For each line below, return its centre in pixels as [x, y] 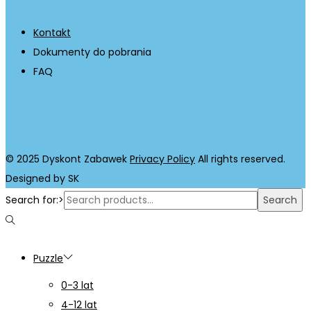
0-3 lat [77, 285]
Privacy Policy [162, 159]
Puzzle [48, 258]
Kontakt [52, 32]
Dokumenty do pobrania [92, 52]
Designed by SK [42, 178]
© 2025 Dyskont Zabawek [68, 159]
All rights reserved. [240, 159]
